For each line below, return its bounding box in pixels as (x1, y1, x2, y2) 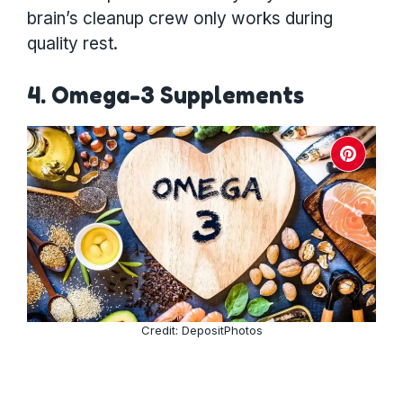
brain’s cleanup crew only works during (27, 7, 333, 29)
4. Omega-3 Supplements (27, 81, 304, 109)
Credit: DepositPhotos (140, 322, 263, 337)
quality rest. (27, 32, 118, 54)
